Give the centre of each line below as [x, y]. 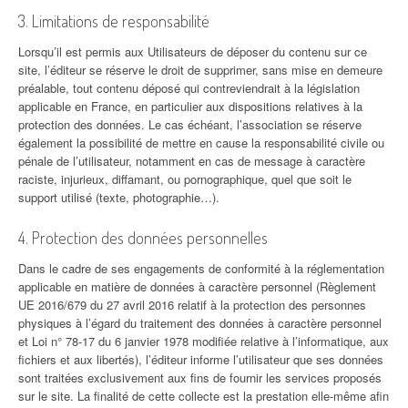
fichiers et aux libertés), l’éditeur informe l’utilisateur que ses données [201, 359]
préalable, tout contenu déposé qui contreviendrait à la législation [189, 88]
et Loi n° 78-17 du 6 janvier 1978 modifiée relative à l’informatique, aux [204, 341]
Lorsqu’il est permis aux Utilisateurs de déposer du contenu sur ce [193, 51]
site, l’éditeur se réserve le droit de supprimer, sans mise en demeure [200, 70]
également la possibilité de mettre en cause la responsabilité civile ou [201, 143]
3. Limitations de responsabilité [114, 21]
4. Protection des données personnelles [143, 238]
